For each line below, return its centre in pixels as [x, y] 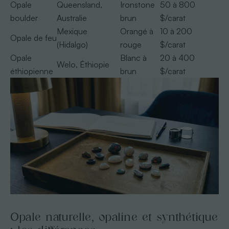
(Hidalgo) [72, 44]
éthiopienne [31, 71]
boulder [24, 18]
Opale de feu [33, 38]
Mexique [72, 31]
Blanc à [133, 58]
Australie [72, 18]
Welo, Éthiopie [83, 64]
